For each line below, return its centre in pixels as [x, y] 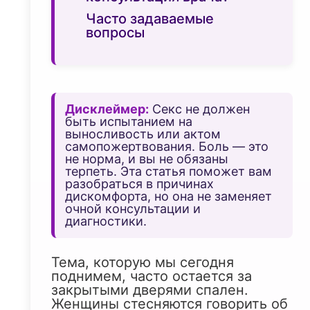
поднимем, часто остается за [152, 276]
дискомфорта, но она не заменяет [168, 197]
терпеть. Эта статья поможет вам [168, 172]
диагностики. [106, 221]
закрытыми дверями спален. [150, 290]
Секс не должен [199, 109]
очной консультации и [133, 209]
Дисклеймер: [107, 109]
